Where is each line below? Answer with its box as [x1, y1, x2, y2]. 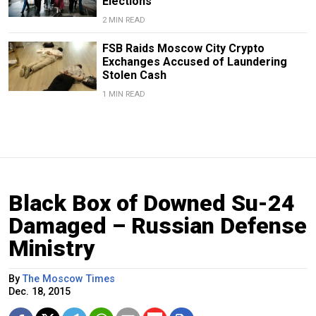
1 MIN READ [102, 89, 145, 99]
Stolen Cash [102, 68, 166, 82]
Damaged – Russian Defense [8, 212, 307, 239]
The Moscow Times [23, 272, 115, 285]
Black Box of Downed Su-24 [8, 189, 295, 217]
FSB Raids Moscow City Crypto [102, 41, 265, 55]
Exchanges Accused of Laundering [102, 54, 287, 68]
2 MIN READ [102, 15, 145, 25]
